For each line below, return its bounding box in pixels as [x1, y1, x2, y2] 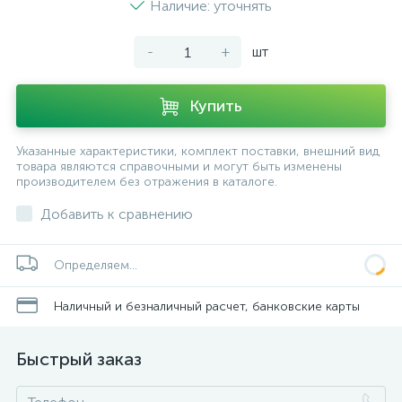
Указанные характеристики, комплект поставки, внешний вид [16, 144, 380, 159]
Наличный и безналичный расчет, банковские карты [54, 298, 360, 314]
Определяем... [54, 258, 137, 273]
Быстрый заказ [16, 348, 142, 370]
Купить [189, 96, 242, 116]
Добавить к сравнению [40, 205, 193, 223]
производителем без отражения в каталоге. [16, 174, 277, 189]
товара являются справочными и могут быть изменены [16, 159, 342, 174]
